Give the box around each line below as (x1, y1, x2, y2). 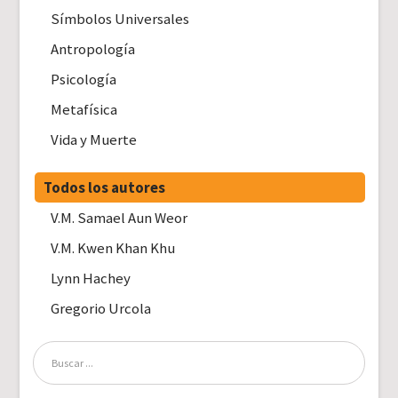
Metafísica (51, 99, 118, 119)
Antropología (51, 38, 136, 59)
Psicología (51, 68, 117, 89)
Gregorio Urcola (51, 298, 152, 318)
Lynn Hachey (51, 267, 131, 288)
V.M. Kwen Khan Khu (51, 237, 176, 258)
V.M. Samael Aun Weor (51, 207, 188, 227)
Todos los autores (44, 177, 166, 197)
